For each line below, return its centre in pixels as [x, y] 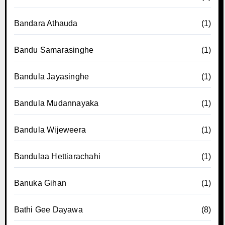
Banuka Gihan [40, 183]
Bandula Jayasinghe [51, 76]
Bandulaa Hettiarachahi [57, 156]
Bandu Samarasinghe [54, 50]
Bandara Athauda [46, 23]
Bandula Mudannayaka [56, 103]
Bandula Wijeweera [50, 130]
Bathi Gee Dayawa [48, 209]
